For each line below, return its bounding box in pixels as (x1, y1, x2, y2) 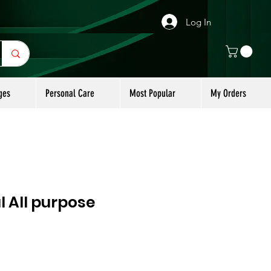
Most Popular (129, 87, 175, 99)
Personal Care (45, 87, 94, 99)
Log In (186, 16, 212, 28)
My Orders (211, 87, 246, 99)
